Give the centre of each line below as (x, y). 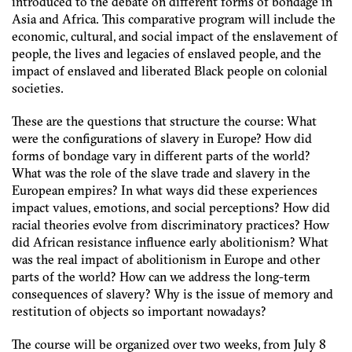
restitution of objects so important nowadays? (139, 311)
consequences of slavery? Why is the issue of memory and (172, 294)
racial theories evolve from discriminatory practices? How (170, 225)
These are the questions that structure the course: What (164, 121)
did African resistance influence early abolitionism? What (170, 242)
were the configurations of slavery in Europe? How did (162, 138)
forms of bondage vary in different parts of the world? (161, 156)
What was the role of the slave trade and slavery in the (161, 173)
